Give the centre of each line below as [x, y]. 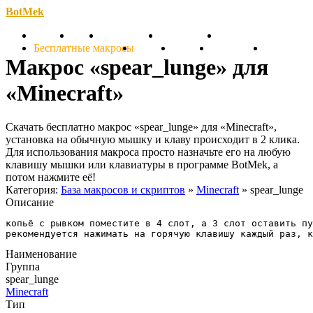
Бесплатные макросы [84, 48]
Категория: [33, 190]
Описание [30, 203]
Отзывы [192, 48]
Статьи [235, 35]
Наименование [41, 254]
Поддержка [238, 48]
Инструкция [189, 35]
